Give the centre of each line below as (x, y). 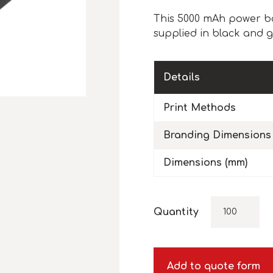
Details (182, 78)
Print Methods (200, 108)
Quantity (176, 212)
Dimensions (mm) (205, 163)
